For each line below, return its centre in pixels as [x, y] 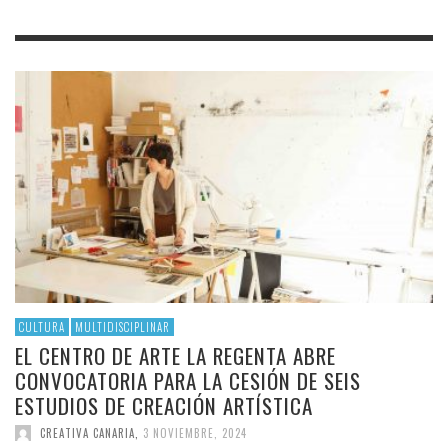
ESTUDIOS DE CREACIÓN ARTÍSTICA [164, 406]
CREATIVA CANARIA [87, 433]
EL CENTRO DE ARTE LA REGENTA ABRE [175, 356]
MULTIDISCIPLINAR [122, 327]
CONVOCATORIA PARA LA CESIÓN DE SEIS [188, 381]
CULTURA [42, 327]
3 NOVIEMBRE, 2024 [195, 433]
